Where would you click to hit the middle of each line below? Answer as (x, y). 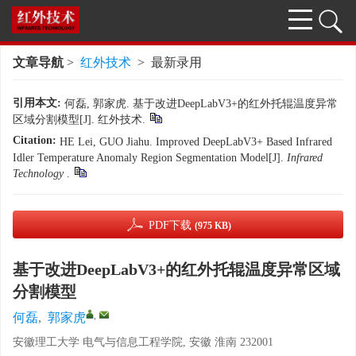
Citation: (35, 140)
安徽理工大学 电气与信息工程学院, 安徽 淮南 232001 (143, 342)
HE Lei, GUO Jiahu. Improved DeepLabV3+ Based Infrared (196, 142)
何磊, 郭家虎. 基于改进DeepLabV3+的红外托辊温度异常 (201, 104)
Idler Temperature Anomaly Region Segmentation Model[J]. (150, 158)
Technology (40, 174)
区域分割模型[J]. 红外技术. (79, 120)
